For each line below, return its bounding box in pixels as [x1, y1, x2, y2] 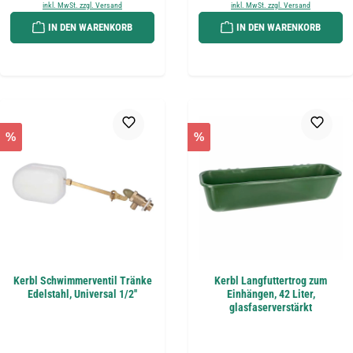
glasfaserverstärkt [229, 301, 312, 315]
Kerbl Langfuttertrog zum [214, 274, 327, 288]
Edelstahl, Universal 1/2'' [28, 288, 137, 302]
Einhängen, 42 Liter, [226, 288, 315, 302]
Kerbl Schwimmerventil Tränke [13, 274, 152, 288]
